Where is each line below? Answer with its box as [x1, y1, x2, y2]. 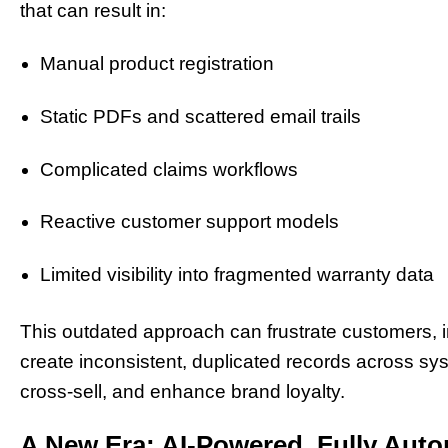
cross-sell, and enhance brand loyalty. [20, 380, 345, 402]
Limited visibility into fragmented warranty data [40, 264, 434, 286]
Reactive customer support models [40, 211, 339, 233]
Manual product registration [40, 52, 274, 74]
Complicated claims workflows [40, 158, 298, 180]
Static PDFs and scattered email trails [40, 105, 361, 127]
